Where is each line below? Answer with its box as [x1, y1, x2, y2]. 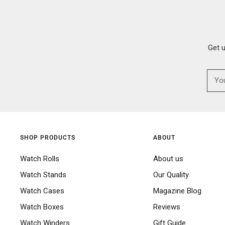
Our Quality [153, 170, 189, 179]
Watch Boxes [20, 202, 64, 211]
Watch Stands [20, 170, 66, 179]
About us [153, 154, 183, 163]
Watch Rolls [20, 154, 59, 163]
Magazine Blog [153, 186, 201, 195]
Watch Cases [20, 186, 64, 195]
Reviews [153, 202, 180, 211]
